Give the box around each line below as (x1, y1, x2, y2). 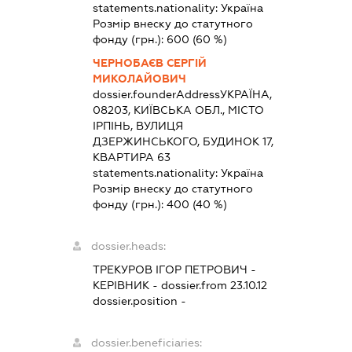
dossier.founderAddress (92, 87, 220, 101)
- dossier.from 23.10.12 (148, 278, 267, 291)
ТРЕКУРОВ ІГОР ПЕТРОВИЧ (92, 262, 247, 276)
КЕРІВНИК (92, 278, 149, 291)
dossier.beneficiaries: (90, 335, 202, 349)
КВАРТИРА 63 (92, 150, 170, 163)
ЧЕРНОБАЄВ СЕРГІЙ (92, 56, 207, 69)
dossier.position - (92, 294, 186, 307)
